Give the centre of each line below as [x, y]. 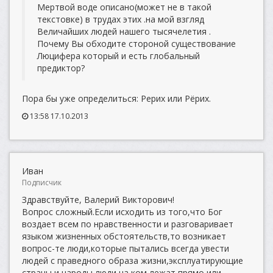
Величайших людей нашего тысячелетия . [124, 31]
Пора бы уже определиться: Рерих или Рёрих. [116, 98]
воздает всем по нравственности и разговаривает [128, 224]
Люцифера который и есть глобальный [119, 56]
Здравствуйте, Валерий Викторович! [98, 200]
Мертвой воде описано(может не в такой [124, 7]
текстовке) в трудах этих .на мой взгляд [121, 19]
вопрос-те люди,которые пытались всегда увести [126, 248]
